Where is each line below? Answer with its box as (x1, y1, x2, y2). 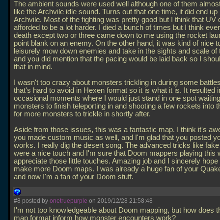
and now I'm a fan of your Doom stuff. (14, 173, 136, 181)
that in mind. (14, 63, 53, 71)
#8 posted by (14, 197, 50, 204)
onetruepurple (50, 197, 87, 204)
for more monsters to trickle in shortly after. (14, 110, 151, 118)
